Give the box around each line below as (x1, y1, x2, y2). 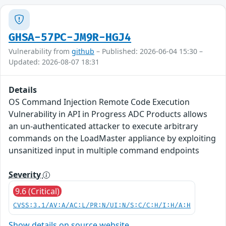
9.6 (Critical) (15, 185, 60, 197)
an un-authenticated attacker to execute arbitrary (9, 120, 198, 132)
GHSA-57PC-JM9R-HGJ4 (9, 31, 132, 44)
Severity (9, 168, 43, 180)
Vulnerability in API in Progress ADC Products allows (9, 108, 207, 120)
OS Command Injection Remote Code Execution (9, 96, 190, 107)
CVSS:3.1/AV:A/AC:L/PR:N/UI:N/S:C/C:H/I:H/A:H (13, 201, 191, 209)
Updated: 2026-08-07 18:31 (9, 56, 99, 67)
